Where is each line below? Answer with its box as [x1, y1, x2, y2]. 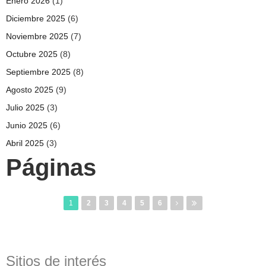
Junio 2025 [6, 121, 47, 130]
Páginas [6, 154, 96, 180]
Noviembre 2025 [6, 31, 68, 41]
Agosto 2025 [6, 85, 53, 94]
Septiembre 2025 [6, 67, 71, 77]
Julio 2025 [6, 103, 45, 112]
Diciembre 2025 [6, 14, 65, 23]
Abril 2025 [6, 138, 44, 148]
